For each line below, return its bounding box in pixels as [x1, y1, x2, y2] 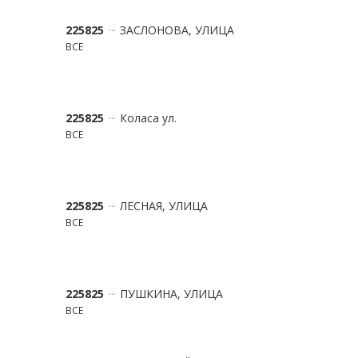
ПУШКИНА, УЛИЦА [120, 286, 223, 301]
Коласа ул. [120, 110, 177, 125]
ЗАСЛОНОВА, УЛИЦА [120, 22, 234, 38]
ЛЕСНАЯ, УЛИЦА [120, 198, 208, 213]
